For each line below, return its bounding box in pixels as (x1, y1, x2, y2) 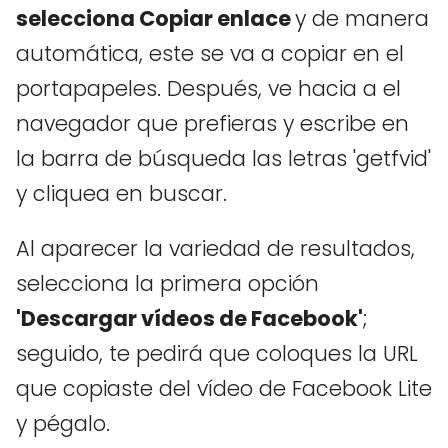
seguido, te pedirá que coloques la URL (16, 338, 418, 368)
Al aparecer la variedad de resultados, (16, 233, 415, 263)
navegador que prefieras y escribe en (16, 108, 409, 138)
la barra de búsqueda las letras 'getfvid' (16, 143, 431, 173)
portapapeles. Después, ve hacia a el (16, 73, 401, 103)
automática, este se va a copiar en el (16, 38, 404, 68)
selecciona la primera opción (16, 268, 319, 298)
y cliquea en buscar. (16, 178, 227, 208)
